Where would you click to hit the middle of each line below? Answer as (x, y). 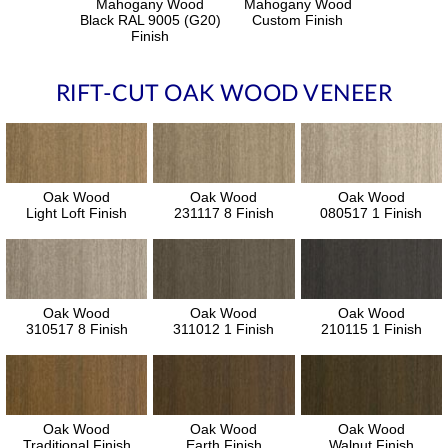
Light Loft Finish (77, 212)
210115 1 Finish (371, 328)
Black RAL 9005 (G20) (150, 19)
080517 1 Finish (371, 212)
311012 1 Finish (224, 328)
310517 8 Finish (76, 328)
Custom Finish (298, 19)
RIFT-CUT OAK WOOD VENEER (224, 93)
